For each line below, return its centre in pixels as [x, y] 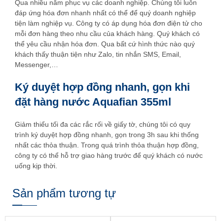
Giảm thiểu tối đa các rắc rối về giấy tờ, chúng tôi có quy [103, 124]
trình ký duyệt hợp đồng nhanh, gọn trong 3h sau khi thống [107, 134]
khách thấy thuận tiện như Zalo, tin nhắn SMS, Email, [98, 54]
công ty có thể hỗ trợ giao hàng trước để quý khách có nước [109, 155]
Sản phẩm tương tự [64, 193]
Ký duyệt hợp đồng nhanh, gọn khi [102, 87]
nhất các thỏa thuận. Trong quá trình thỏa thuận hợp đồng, [107, 145]
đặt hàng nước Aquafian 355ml [93, 102]
